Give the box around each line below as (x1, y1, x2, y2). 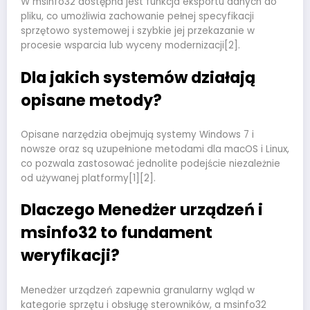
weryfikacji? (21, 244, 120, 267)
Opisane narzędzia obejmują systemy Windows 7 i (21, 128, 254, 142)
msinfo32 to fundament (21, 221, 212, 244)
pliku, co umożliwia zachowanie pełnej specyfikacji (21, 10, 254, 24)
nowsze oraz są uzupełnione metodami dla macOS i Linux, (21, 143, 289, 156)
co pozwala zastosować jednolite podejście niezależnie (21, 157, 280, 171)
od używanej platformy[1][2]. (21, 172, 156, 185)
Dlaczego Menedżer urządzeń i (21, 199, 263, 221)
